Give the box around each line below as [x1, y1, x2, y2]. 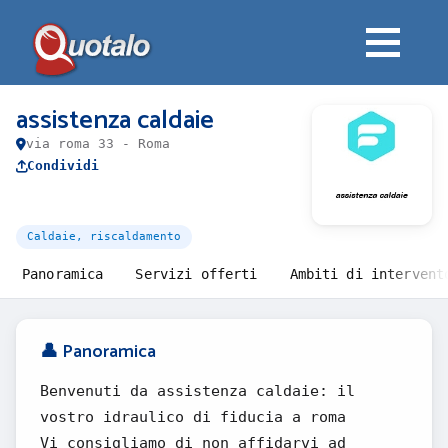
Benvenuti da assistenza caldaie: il [40, 382, 355, 400]
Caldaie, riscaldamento [27, 230, 181, 243]
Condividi [27, 158, 99, 173]
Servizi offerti [135, 266, 258, 282]
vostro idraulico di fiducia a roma [40, 408, 346, 426]
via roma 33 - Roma [26, 136, 170, 151]
